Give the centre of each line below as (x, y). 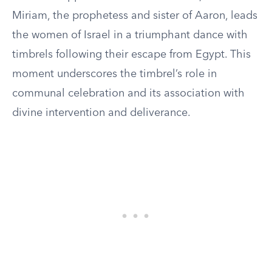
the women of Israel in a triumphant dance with (130, 35)
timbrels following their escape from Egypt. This (131, 55)
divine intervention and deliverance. (101, 113)
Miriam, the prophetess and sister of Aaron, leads (135, 16)
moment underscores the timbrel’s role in (114, 74)
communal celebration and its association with (128, 93)
